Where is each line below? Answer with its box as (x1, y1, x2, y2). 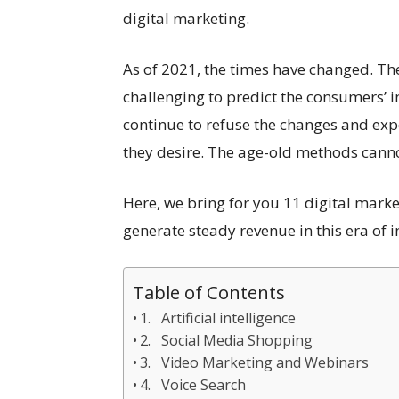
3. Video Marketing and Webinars (140, 353, 370, 372)
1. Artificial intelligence (140, 308, 297, 328)
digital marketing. (123, 8, 249, 28)
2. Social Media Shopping (140, 330, 313, 350)
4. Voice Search (140, 375, 247, 395)
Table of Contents (133, 279, 285, 305)
